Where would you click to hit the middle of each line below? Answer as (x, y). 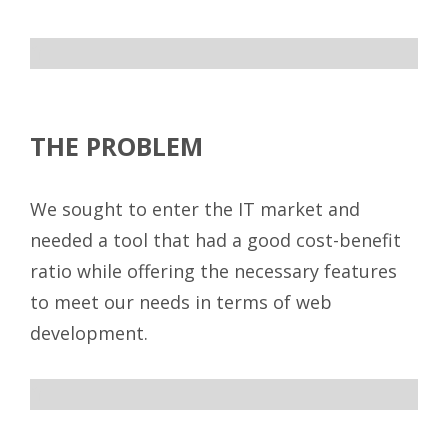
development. (89, 333)
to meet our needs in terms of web (181, 302)
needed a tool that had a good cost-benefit (215, 240)
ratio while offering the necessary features (213, 271)
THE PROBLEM (116, 146)
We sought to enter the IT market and (195, 209)
